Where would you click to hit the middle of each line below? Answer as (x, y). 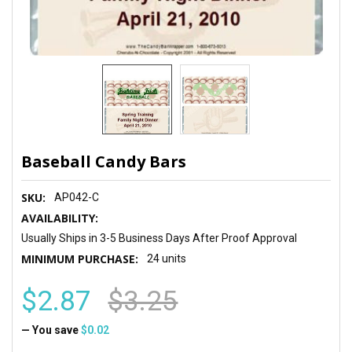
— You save (50, 330)
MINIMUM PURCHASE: (80, 258)
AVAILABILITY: (60, 218)
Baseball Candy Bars (104, 161)
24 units (167, 258)
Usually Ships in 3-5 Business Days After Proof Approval (159, 238)
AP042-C (77, 197)
